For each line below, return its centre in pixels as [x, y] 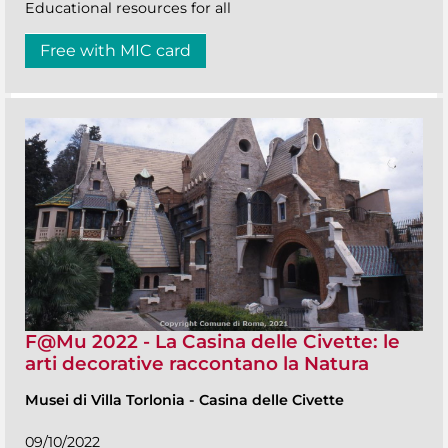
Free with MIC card [115, 51]
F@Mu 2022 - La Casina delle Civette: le [212, 341]
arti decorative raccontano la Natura [197, 363]
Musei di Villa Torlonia [107, 399]
